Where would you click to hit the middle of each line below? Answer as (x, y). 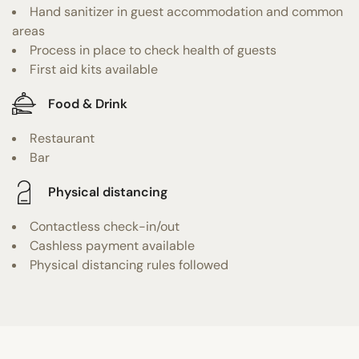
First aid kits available (94, 69)
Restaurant (62, 138)
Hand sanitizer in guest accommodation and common (186, 11)
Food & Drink (88, 104)
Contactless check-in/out (105, 226)
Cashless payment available (112, 245)
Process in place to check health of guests (153, 50)
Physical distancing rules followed (129, 264)
